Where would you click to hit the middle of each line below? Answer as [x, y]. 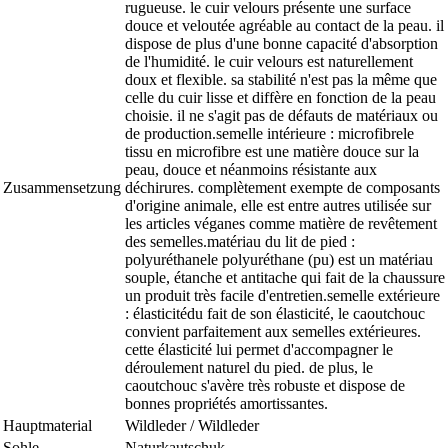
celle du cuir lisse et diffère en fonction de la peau [280, 97]
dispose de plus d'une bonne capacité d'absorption [281, 43]
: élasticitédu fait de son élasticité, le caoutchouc [275, 313]
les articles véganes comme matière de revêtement [281, 223]
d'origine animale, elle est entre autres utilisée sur [278, 205]
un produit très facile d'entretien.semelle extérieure [282, 295]
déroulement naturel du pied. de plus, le [249, 367]
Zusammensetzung [62, 187]
